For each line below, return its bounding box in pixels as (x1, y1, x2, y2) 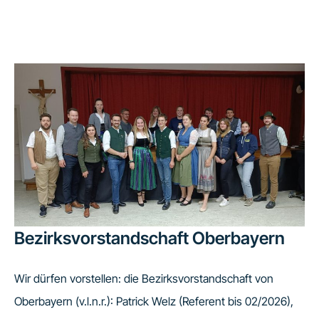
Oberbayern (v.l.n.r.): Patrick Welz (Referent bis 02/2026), (14, 294, 293, 309)
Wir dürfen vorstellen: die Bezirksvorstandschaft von (14, 271, 273, 286)
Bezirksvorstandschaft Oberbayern (14, 228, 285, 249)
